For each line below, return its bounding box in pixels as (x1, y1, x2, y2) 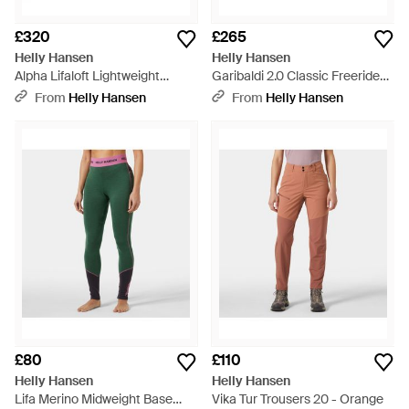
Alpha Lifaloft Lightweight (15, 68, 160, 84)
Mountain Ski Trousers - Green (15, 86, 190, 102)
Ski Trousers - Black (212, 86, 325, 102)
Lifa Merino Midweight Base (15, 391, 173, 407)
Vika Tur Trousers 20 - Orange (212, 391, 383, 407)
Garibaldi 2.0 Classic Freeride (212, 68, 380, 84)
